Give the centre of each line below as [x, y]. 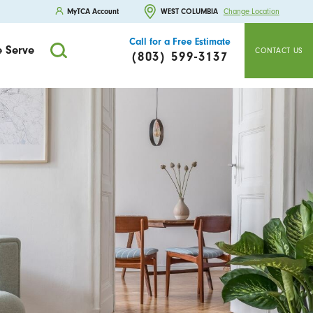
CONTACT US [279, 50]
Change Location [251, 12]
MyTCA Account [93, 11]
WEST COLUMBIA [190, 11]
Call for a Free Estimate [180, 42]
